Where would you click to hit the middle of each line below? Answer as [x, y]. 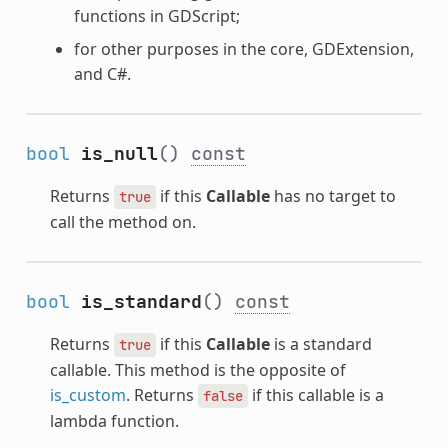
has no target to [332, 196]
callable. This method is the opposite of [197, 370]
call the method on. [122, 222]
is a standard [320, 344]
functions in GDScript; [156, 16]
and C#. [102, 74]
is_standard [141, 302]
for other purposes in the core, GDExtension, [243, 49]
